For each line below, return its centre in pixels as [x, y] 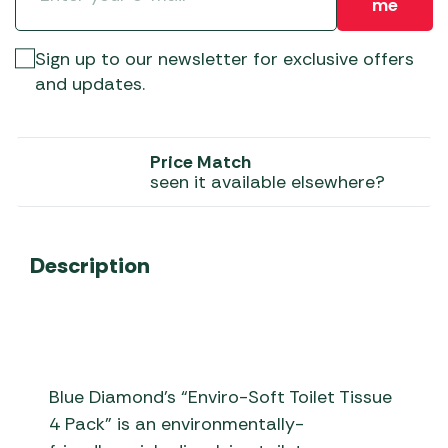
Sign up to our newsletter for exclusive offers [224, 59]
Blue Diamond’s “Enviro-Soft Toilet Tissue [221, 397]
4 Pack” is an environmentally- [177, 424]
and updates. [90, 84]
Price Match [200, 162]
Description [90, 265]
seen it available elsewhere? [267, 182]
